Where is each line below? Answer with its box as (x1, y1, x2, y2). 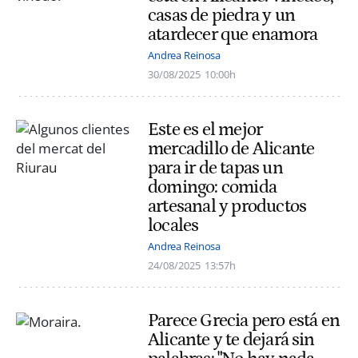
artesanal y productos (148, 195, 307, 217)
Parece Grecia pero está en (148, 310, 340, 332)
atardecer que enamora (148, 23, 318, 45)
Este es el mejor (148, 118, 263, 140)
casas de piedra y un (148, 4, 295, 26)
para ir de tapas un (148, 157, 283, 178)
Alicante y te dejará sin (148, 329, 315, 351)
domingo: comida (148, 176, 276, 197)
